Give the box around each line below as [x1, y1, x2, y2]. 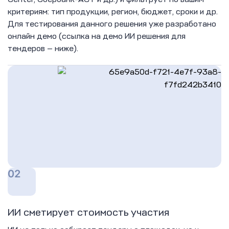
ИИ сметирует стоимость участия [8, 205, 169, 219]
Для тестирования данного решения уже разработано [8, 18, 216, 29]
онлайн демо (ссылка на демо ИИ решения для [8, 31, 186, 41]
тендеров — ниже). [8, 43, 78, 54]
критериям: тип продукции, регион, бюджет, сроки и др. [8, 6, 218, 17]
